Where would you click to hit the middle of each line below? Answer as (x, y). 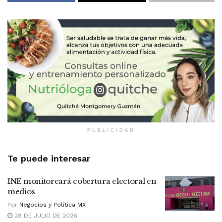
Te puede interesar (49, 158)
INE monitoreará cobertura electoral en (82, 181)
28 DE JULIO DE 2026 (45, 215)
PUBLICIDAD (111, 130)
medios (21, 191)
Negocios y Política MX (53, 204)
